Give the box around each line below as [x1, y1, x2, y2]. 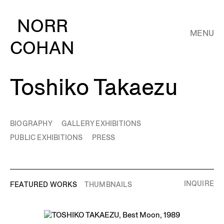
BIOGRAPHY [10, 119, 52, 128]
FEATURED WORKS [10, 180, 77, 189]
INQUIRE [183, 179, 214, 188]
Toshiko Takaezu [10, 73, 177, 101]
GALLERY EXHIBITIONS [61, 119, 141, 128]
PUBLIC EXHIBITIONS [10, 133, 83, 142]
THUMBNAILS [84, 180, 132, 189]
